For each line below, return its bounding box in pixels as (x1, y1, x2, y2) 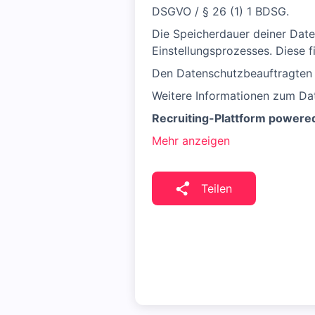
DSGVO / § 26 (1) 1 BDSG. (152, 4, 289, 18)
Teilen (201, 181, 232, 195)
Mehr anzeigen (152, 134, 230, 148)
